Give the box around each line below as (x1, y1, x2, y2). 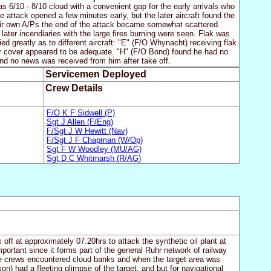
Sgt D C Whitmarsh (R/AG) (47, 153, 142, 163)
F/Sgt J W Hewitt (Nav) (47, 126, 128, 135)
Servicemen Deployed (45, 69, 146, 80)
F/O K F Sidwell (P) (47, 108, 116, 117)
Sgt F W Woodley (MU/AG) (47, 144, 142, 154)
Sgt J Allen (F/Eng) (47, 117, 114, 126)
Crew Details (45, 83, 103, 94)
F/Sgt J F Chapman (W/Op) (47, 135, 143, 145)
